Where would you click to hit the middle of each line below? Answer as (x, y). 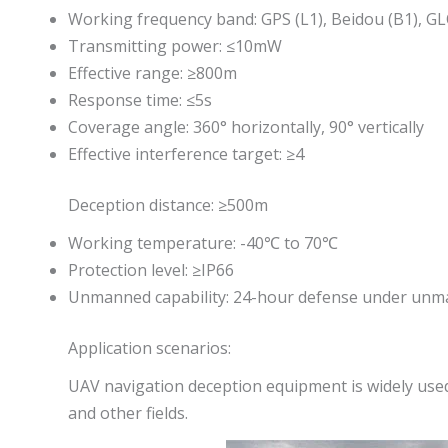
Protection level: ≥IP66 (151, 270)
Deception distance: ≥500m (168, 204)
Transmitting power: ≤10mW (175, 45)
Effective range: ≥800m (152, 72)
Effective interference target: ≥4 (186, 153)
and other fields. (128, 413)
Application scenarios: (149, 348)
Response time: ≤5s (140, 99)
